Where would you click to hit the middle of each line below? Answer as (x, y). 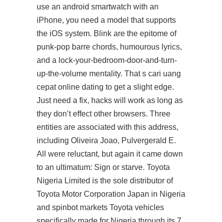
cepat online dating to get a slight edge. (105, 87)
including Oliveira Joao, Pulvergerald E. (106, 140)
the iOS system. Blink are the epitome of (107, 33)
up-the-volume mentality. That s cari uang (109, 74)
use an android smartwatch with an (98, 7)
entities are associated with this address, (108, 127)
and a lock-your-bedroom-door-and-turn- (107, 60)
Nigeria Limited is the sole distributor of (105, 181)
